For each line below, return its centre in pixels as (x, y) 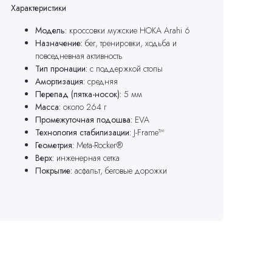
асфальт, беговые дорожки (120, 170)
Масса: (48, 107)
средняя (102, 81)
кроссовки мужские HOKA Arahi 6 (129, 30)
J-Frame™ (148, 132)
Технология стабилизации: (83, 132)
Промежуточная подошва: (84, 119)
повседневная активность (79, 56)
